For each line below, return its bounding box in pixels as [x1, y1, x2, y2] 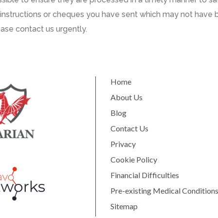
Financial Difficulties [110, 170, 179, 180]
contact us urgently [16, 24, 86, 34]
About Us [110, 92, 143, 102]
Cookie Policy [110, 155, 157, 164]
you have [86, 10, 120, 19]
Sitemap [110, 201, 138, 211]
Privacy [110, 139, 136, 148]
